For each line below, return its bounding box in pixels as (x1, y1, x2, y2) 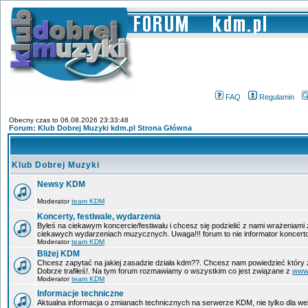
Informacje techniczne (37, 289, 124, 298)
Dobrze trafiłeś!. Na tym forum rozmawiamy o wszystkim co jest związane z (37, 267, 292, 275)
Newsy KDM (37, 179, 85, 189)
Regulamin (259, 93, 294, 101)
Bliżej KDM (37, 249, 80, 258)
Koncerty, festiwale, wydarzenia (37, 212, 161, 221)
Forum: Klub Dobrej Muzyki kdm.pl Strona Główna (9, 124, 192, 132)
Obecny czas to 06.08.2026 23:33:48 (9, 116, 129, 124)
